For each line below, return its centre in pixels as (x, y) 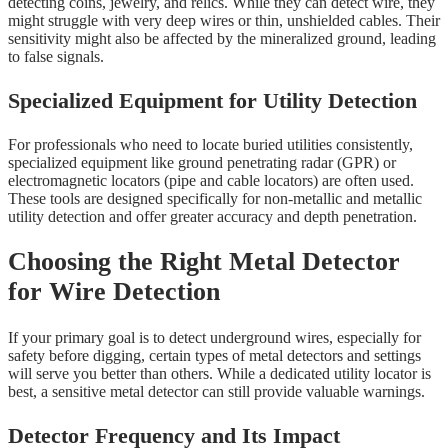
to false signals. (56, 56)
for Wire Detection (114, 292)
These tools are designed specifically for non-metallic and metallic (215, 198)
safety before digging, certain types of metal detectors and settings (214, 355)
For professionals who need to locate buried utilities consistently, (210, 144)
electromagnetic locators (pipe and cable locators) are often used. (211, 180)
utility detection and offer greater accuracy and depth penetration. (212, 216)
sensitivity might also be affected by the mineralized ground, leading (222, 38)
